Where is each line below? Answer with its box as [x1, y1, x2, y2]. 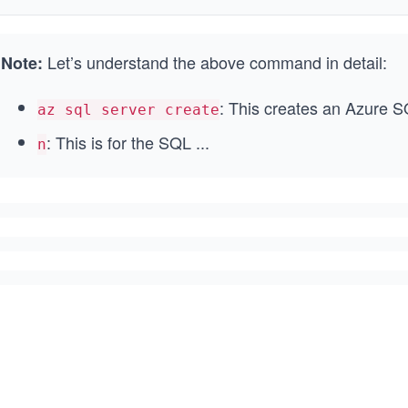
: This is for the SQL [46, 130, 191, 154]
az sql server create [37, 101, 219, 118]
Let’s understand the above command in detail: [43, 50, 387, 74]
